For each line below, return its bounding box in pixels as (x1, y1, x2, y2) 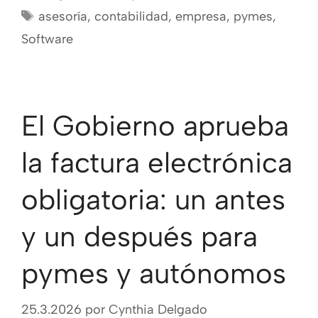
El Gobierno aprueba (21, 109, 289, 143)
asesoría (38, 9, 87, 25)
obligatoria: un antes (21, 182, 285, 217)
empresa (175, 9, 226, 25)
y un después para (21, 219, 258, 254)
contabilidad (94, 9, 168, 25)
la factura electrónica (21, 146, 292, 180)
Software (21, 31, 73, 48)
